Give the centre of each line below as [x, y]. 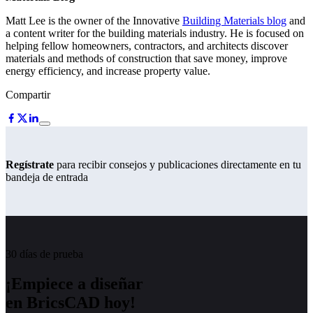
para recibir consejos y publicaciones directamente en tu [177, 165]
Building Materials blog [234, 21]
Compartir [28, 95]
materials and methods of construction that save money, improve [146, 59]
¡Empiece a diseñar [74, 284]
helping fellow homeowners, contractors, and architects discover [147, 46]
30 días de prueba [44, 254]
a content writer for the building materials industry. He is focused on [155, 34]
